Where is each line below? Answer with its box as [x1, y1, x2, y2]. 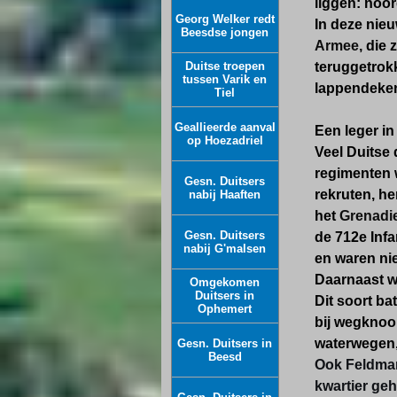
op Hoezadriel [186, 134, 263, 147]
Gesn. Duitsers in [177, 337, 273, 350]
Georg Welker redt [175, 12, 275, 26]
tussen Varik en [183, 73, 268, 86]
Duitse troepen [184, 59, 265, 73]
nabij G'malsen [183, 242, 267, 255]
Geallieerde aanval [174, 121, 276, 134]
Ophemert [198, 302, 253, 315]
